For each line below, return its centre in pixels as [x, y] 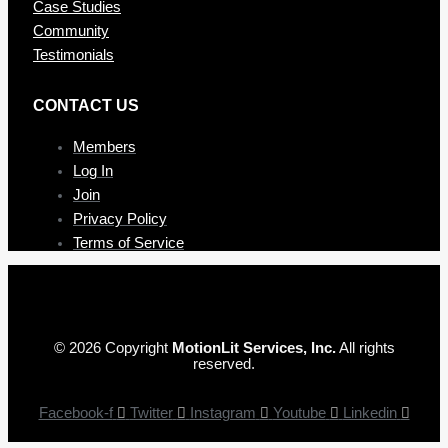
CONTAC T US [86, 104]
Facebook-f [75, 412]
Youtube [299, 412]
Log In [93, 170]
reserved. [224, 364]
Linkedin [369, 412]
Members [104, 146]
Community [71, 30]
